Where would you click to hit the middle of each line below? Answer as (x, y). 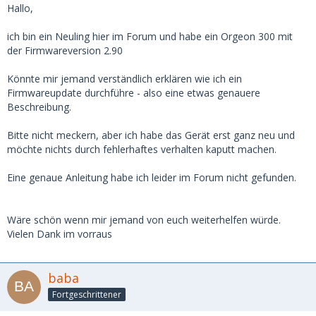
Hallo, (20, 8)
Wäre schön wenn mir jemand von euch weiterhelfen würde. (144, 220)
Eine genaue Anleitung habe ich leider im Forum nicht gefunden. (152, 178)
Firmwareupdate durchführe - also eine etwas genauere (134, 93)
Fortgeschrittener (87, 294)
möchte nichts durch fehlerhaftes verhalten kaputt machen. (142, 150)
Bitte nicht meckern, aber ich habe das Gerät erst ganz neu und (151, 135)
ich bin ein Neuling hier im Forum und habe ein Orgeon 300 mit (150, 37)
